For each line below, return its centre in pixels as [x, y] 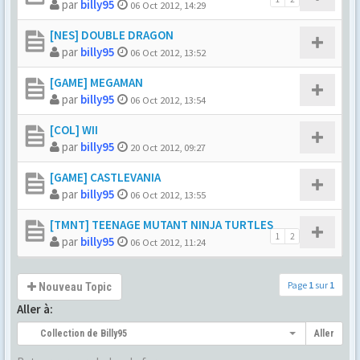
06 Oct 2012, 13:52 [168, 52]
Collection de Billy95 [76, 333]
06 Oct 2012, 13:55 [168, 194]
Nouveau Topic [74, 287]
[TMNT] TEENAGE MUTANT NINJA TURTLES [162, 225]
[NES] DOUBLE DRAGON [112, 35]
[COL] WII [74, 130]
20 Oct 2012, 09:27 [168, 147]
